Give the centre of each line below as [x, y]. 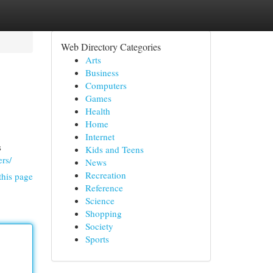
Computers [106, 85]
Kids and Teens [114, 149]
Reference [104, 188]
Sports [97, 239]
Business [102, 73]
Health [97, 111]
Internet [100, 136]
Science [100, 200]
